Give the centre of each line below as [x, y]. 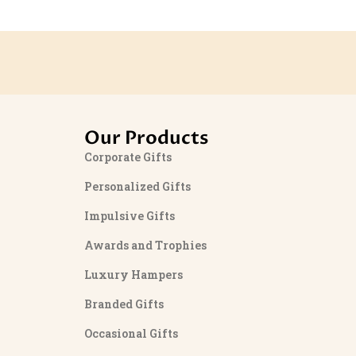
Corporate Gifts [128, 157]
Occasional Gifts [131, 333]
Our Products [146, 138]
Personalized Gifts [137, 186]
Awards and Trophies [145, 245]
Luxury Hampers [133, 274]
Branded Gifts [124, 304]
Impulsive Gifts [129, 215]
